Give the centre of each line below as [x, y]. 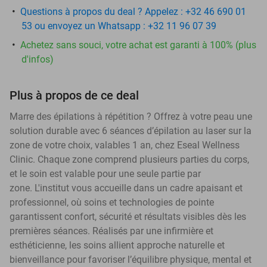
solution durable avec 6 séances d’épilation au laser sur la [131, 131]
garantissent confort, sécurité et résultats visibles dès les [128, 216]
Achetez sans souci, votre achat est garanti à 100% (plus [138, 45]
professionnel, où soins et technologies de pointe [112, 202]
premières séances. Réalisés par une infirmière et [111, 231]
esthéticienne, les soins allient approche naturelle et [117, 245]
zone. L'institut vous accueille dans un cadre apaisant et [126, 188]
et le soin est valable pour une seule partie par [105, 173]
